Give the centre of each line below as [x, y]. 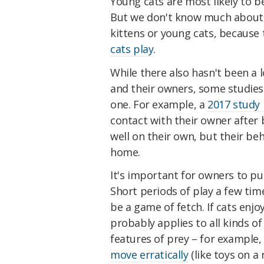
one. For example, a [159, 104]
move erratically [149, 255]
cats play [132, 49]
